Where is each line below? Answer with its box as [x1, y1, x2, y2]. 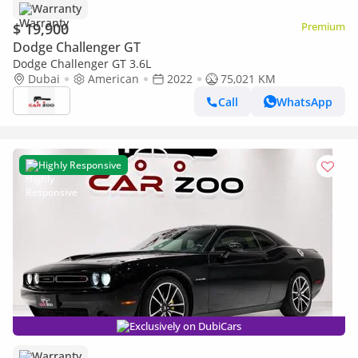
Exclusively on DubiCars [129, 319, 241, 333]
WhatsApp [276, 93, 332, 109]
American [88, 71, 139, 86]
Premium [301, 19, 345, 34]
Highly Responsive [38, 158, 121, 172]
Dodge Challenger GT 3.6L [13, 56, 151, 71]
